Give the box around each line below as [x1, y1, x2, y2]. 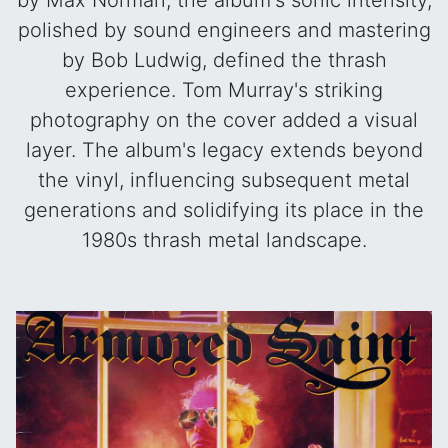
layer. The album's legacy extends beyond [25, 138, 423, 162]
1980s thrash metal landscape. [81, 228, 367, 252]
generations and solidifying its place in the [24, 198, 424, 222]
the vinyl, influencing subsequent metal [38, 168, 410, 192]
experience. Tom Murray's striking [65, 78, 383, 102]
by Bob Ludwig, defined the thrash [61, 48, 387, 72]
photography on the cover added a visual [30, 108, 418, 132]
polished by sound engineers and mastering [17, 18, 431, 42]
